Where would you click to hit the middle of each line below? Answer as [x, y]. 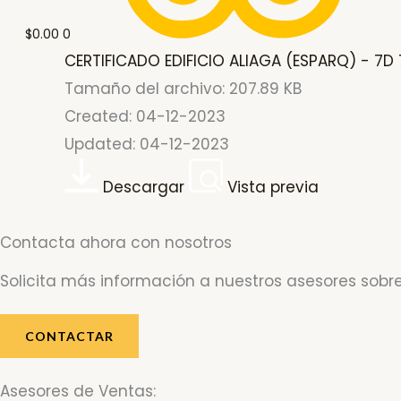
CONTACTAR [69, 336]
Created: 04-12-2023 [145, 117]
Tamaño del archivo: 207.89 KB [183, 89]
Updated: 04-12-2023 [147, 145]
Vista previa [273, 188]
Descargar [144, 188]
